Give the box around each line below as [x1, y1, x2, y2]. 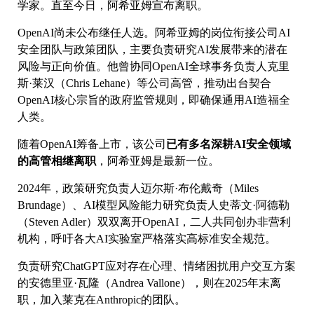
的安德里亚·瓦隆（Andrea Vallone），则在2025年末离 [18, 276, 281, 289]
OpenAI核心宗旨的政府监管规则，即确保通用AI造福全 [18, 93, 290, 106]
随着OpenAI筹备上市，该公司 [18, 137, 166, 150]
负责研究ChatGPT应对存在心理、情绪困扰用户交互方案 [18, 259, 296, 272]
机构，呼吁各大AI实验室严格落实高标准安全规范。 [18, 232, 279, 245]
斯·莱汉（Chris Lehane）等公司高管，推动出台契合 [18, 76, 271, 89]
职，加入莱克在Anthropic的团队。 [18, 293, 189, 306]
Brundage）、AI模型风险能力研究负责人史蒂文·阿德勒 [18, 198, 289, 211]
